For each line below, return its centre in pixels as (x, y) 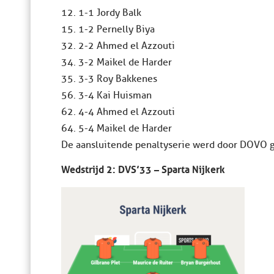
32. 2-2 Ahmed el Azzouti (118, 46)
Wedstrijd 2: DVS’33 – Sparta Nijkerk (143, 168)
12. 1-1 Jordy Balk (101, 13)
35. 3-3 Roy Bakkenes (109, 79)
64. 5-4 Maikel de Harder (117, 129)
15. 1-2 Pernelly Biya (108, 30)
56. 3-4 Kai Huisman (106, 96)
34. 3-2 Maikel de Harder (117, 63)
